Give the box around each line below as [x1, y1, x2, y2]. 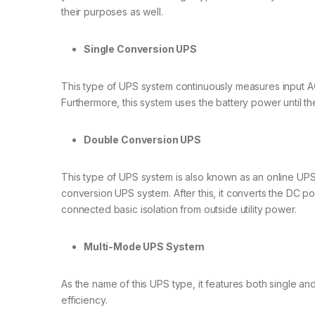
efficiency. [61, 293, 108, 306]
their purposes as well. [61, 5, 163, 18]
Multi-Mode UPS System [84, 240, 205, 252]
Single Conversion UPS [84, 42, 198, 55]
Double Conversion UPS [84, 133, 202, 146]
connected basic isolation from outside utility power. [61, 202, 297, 215]
